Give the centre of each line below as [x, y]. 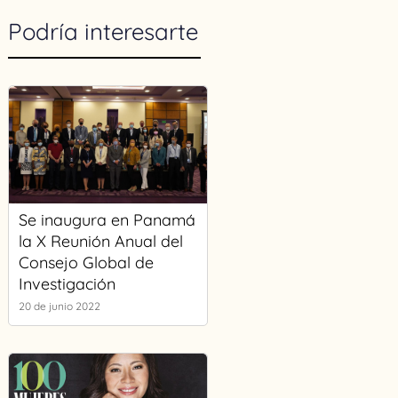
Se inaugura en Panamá [107, 220]
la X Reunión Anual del [100, 241]
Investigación [67, 284]
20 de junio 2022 [59, 306]
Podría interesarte [103, 32]
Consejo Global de [86, 263]
